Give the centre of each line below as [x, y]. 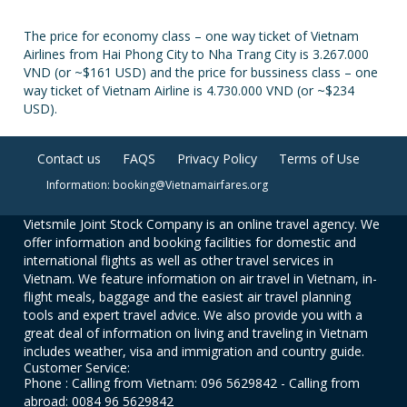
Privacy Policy [217, 159]
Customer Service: [77, 367]
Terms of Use [319, 159]
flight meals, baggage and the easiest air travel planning [188, 297]
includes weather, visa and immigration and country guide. [194, 351]
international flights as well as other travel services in [179, 260]
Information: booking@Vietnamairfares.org [157, 185]
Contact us [69, 159]
